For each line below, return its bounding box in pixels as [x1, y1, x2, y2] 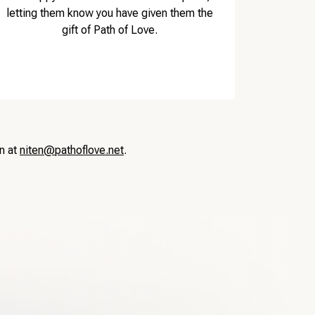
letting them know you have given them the [6, 6, 213, 20]
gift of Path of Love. [62, 23, 157, 37]
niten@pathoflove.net [20, 143, 124, 157]
